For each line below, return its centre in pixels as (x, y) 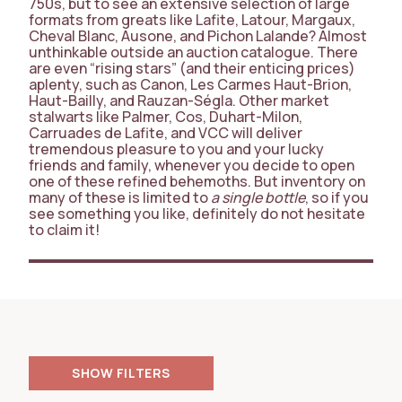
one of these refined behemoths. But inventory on (197, 181)
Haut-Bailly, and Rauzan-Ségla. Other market (179, 100)
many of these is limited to (118, 197)
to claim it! (64, 230)
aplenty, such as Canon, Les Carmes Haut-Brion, (190, 84)
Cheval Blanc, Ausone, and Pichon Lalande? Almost (198, 36)
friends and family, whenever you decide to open (192, 165)
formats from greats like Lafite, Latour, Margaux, (192, 20)
